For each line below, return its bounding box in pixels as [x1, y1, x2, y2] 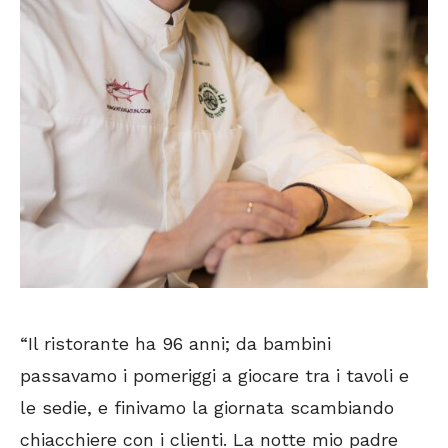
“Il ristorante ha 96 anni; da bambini [20, 332, 331, 354]
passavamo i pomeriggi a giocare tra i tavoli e [20, 364, 409, 386]
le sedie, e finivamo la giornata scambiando [20, 396, 394, 418]
